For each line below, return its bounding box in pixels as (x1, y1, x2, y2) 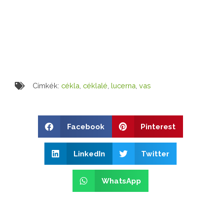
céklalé (83, 81, 108, 90)
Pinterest (141, 122, 176, 131)
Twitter (141, 149, 169, 158)
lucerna (111, 81, 136, 90)
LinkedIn (73, 149, 105, 158)
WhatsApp (101, 176, 141, 185)
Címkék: (33, 81, 59, 90)
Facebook (67, 122, 105, 131)
